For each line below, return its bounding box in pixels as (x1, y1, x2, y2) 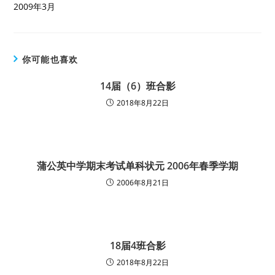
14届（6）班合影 (99, 79, 176, 93)
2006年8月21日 (117, 177, 169, 188)
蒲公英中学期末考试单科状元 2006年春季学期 (37, 159, 238, 173)
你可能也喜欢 (21, 53, 79, 66)
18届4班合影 (109, 239, 166, 253)
